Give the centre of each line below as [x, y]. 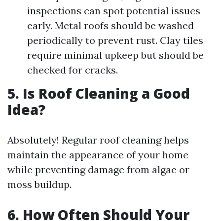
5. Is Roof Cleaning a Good [99, 93]
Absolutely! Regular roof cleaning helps [98, 140]
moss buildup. [39, 184]
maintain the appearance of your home [98, 155]
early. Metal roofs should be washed [110, 25]
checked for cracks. [73, 70]
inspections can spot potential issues [114, 11]
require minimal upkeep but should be [115, 55]
